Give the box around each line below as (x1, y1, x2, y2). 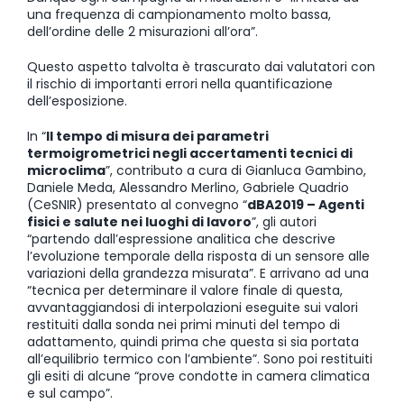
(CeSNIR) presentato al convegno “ (27, 195, 247, 214)
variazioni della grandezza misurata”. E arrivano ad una (27, 263, 369, 282)
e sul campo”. (27, 383, 113, 402)
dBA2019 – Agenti (247, 195, 364, 214)
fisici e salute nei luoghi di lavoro (27, 212, 252, 231)
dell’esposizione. (27, 91, 127, 110)
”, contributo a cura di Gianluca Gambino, (106, 161, 366, 179)
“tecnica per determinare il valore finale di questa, (27, 280, 343, 299)
